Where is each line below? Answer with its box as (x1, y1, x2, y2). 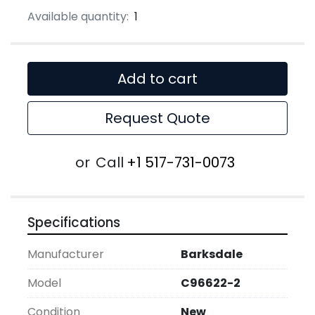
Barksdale (181, 246, 243, 263)
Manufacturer (27, 246, 104, 263)
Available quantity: (27, 8, 129, 25)
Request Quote (105, 108, 210, 129)
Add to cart (117, 69, 198, 89)
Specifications (27, 213, 120, 233)
